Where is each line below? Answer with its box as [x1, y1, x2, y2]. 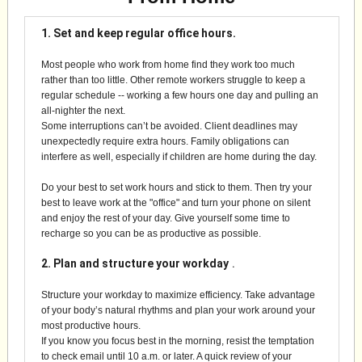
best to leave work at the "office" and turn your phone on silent [41, 197, 310, 208]
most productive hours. [41, 320, 141, 331]
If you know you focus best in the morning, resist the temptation [41, 335, 314, 347]
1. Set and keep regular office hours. [41, 27, 236, 40]
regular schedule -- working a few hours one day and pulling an [41, 90, 318, 101]
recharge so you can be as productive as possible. [41, 228, 261, 239]
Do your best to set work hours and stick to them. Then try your [41, 182, 312, 193]
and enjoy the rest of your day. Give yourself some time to [41, 213, 290, 224]
